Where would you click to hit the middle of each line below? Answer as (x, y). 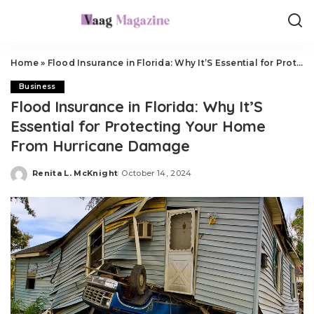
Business (37, 87)
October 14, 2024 (157, 173)
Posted (48, 178)
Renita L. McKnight (75, 173)
